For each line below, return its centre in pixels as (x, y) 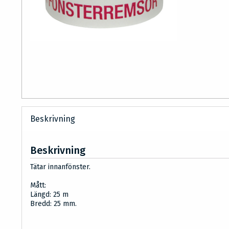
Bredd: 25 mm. (53, 204)
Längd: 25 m (49, 195)
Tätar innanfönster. (60, 167)
